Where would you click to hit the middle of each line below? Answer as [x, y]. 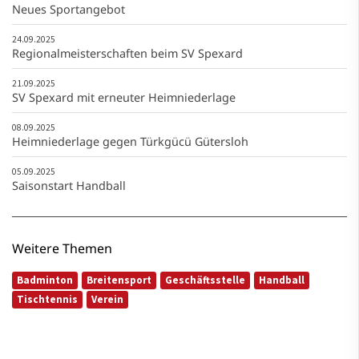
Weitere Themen [62, 248]
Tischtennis [47, 299]
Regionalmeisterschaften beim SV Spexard [127, 53]
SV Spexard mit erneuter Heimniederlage [124, 97]
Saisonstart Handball [69, 185]
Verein [107, 299]
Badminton [45, 280]
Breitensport [119, 280]
